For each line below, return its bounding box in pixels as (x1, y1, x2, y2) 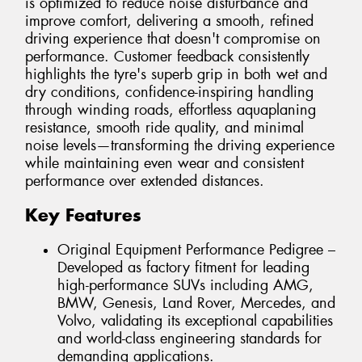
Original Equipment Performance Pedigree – (57, 239, 335, 259)
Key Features (25, 204, 141, 227)
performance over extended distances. (25, 170, 264, 191)
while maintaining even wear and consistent (25, 153, 304, 173)
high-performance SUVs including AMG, (57, 275, 314, 295)
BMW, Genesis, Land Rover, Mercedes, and (57, 293, 335, 313)
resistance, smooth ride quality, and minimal (25, 117, 304, 137)
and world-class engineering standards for (57, 328, 322, 348)
